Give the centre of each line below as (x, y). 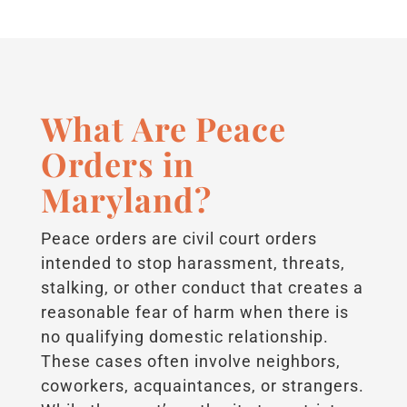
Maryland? (126, 199)
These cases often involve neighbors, (190, 361)
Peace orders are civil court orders (179, 238)
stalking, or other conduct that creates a (202, 287)
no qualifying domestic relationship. (184, 336)
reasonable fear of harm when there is (194, 312)
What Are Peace (163, 128)
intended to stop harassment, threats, (193, 263)
